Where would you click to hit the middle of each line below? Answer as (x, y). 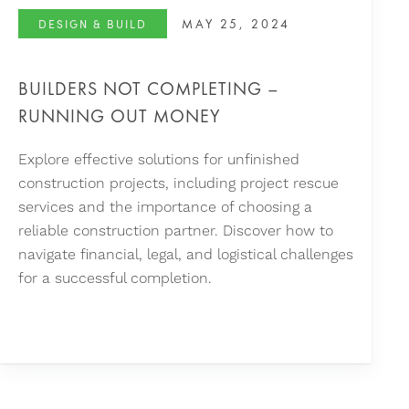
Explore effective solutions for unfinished (158, 160)
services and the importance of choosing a (165, 207)
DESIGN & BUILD (92, 24)
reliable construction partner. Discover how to (175, 231)
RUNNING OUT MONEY (119, 116)
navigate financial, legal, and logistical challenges (185, 255)
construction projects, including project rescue (178, 184)
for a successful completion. (115, 278)
